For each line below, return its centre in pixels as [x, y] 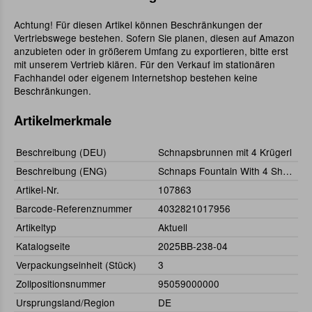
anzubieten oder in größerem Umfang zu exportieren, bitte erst [151, 51]
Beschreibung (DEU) [61, 152]
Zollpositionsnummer [61, 284]
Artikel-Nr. [38, 190]
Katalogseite [43, 246]
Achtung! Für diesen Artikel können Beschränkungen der [138, 25]
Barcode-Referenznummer [74, 209]
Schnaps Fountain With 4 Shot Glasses [288, 171]
